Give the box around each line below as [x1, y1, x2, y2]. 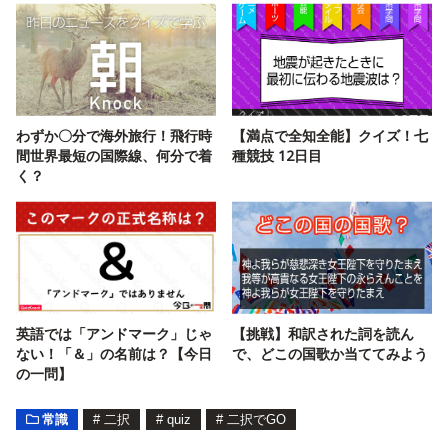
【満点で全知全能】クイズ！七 [232, 125, 428, 145]
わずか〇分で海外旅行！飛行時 [16, 125, 212, 145]
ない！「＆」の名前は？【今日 [16, 343, 212, 363]
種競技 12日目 [232, 145, 322, 165]
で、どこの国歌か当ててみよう [232, 343, 428, 363]
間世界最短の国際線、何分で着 [16, 145, 212, 165]
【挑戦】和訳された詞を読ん [232, 323, 414, 343]
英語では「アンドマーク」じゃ [16, 323, 212, 343]
